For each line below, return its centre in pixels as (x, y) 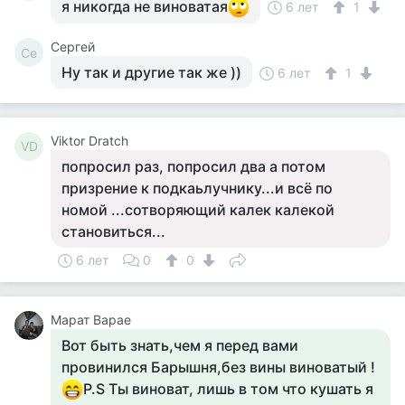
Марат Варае (91, 320)
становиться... (113, 231)
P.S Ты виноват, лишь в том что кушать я (228, 389)
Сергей (73, 47)
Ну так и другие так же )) (151, 72)
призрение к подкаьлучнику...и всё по (197, 188)
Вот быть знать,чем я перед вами (180, 345)
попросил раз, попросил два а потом (193, 166)
